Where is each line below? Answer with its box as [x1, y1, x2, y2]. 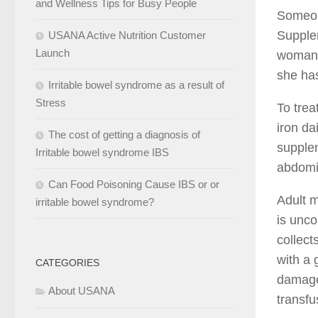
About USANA [48, 284, 115, 297]
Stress [35, 96, 66, 109]
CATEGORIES [35, 256, 99, 268]
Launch [35, 46, 70, 59]
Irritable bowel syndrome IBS [35, 146, 169, 158]
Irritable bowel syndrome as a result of [48, 78, 224, 91]
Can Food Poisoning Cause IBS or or [48, 177, 219, 190]
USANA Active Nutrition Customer [48, 28, 206, 41]
